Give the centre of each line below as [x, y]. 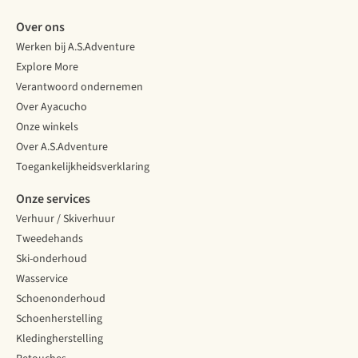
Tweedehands [50, 239]
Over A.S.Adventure [62, 147]
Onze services [53, 199]
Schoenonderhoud [61, 299]
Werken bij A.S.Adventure [76, 48]
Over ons [40, 28]
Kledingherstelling [60, 339]
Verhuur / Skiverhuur [66, 219]
